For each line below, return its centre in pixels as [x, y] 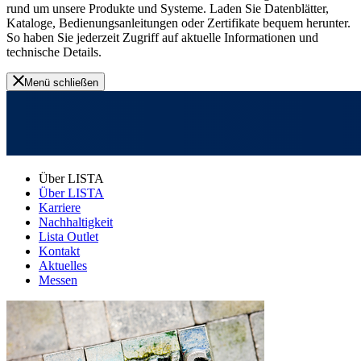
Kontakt [59, 251]
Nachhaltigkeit [76, 222]
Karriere [60, 207]
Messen [58, 280]
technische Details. [54, 52]
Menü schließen [61, 82]
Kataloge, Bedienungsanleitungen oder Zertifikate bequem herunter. [178, 23]
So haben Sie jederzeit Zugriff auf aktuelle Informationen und [162, 37]
